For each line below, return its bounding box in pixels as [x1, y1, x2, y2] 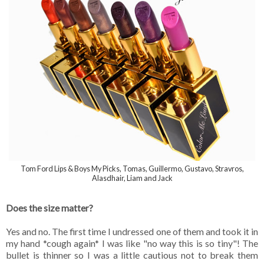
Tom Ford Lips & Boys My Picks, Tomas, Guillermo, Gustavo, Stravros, [20, 163, 244, 173]
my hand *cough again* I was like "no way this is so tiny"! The [6, 237, 258, 249]
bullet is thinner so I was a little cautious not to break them [6, 249, 258, 260]
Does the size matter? [6, 202, 95, 213]
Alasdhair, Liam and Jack [91, 173, 173, 183]
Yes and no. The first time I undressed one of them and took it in [6, 225, 258, 237]
